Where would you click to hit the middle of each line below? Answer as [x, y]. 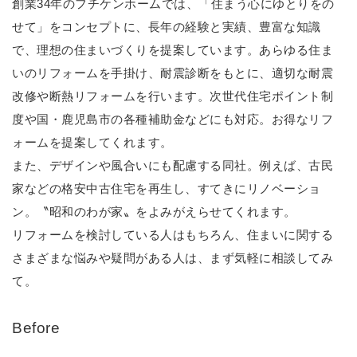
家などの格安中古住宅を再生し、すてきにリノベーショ [167, 188]
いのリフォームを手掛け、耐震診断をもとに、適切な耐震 [173, 73]
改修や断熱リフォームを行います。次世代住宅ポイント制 [173, 96]
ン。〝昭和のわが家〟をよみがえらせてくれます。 [154, 212]
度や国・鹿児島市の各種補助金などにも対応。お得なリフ [173, 119]
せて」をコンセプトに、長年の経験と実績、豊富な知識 [167, 27]
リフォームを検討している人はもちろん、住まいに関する [173, 235]
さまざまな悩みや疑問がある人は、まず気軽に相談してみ [173, 258]
